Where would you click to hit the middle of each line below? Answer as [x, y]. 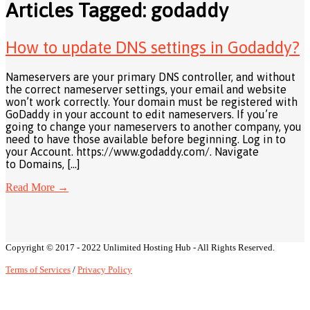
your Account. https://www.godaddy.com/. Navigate [132, 152]
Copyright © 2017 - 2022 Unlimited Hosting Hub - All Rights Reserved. [140, 248]
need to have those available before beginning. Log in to [146, 139]
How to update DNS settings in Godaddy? [153, 48]
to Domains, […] [43, 164]
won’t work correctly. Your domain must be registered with [152, 102]
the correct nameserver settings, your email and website [146, 90]
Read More [30, 188]
